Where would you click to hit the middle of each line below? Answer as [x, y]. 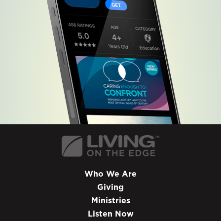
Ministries [110, 201]
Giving [110, 187]
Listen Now [110, 214]
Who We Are [110, 174]
